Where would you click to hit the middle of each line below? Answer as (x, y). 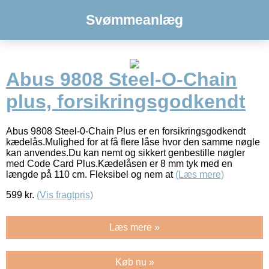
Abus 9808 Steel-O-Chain (122, 80)
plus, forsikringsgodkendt (126, 102)
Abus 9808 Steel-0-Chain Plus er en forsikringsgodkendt (126, 131)
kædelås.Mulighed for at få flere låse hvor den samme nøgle (133, 142)
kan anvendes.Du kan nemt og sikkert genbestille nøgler (125, 153)
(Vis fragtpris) (65, 195)
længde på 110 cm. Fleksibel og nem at (91, 174)
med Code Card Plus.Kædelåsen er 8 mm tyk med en (119, 163)
